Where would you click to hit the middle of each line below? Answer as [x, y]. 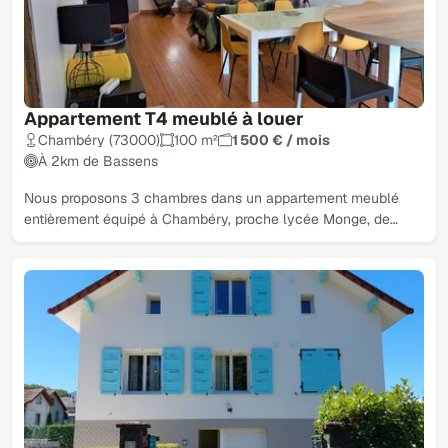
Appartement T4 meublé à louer [164, 118]
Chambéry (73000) [99, 139]
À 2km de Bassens [98, 160]
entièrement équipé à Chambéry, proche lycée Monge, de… [211, 218]
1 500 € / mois [281, 139]
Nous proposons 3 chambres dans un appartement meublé [211, 197]
